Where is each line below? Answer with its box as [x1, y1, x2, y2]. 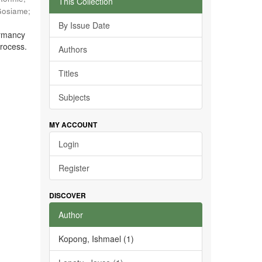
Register [58, 162, 89, 174]
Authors [58, 43, 87, 55]
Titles [58, 67, 78, 79]
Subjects [58, 91, 90, 103]
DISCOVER [49, 190, 86, 201]
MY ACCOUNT [49, 119, 97, 130]
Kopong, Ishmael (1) [58, 233, 134, 244]
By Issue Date [58, 19, 110, 31]
